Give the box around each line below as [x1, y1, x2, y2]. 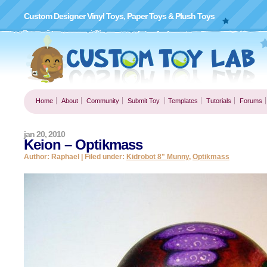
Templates [168, 97, 198, 104]
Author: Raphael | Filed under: [24, 153, 126, 161]
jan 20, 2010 [24, 129, 65, 139]
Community [86, 97, 119, 104]
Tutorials [206, 97, 231, 104]
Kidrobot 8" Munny [126, 153, 189, 161]
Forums [240, 97, 262, 104]
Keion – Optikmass [24, 136, 142, 153]
